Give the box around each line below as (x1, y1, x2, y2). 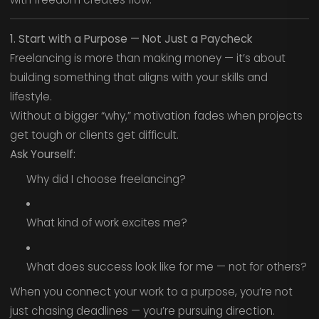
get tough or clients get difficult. (9, 127, 179, 142)
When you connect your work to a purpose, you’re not (9, 283, 293, 299)
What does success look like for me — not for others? (26, 258, 307, 274)
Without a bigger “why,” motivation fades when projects (9, 108, 303, 123)
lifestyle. (9, 88, 52, 104)
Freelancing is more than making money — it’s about (9, 50, 286, 66)
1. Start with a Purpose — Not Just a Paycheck (9, 31, 252, 46)
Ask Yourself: (9, 146, 75, 162)
